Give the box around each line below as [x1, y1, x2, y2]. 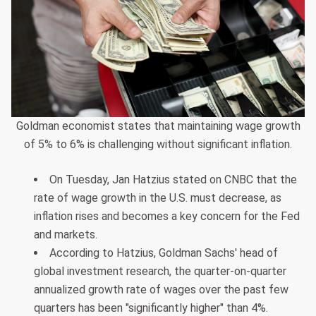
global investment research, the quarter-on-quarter [34, 264, 286, 278]
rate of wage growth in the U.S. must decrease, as [34, 190, 281, 205]
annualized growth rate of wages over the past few [34, 282, 288, 296]
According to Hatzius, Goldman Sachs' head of [49, 245, 278, 260]
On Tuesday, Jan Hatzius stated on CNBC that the [49, 172, 297, 186]
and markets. [34, 227, 97, 241]
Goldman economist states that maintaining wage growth [16, 119, 300, 133]
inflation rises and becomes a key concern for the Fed [34, 209, 300, 223]
